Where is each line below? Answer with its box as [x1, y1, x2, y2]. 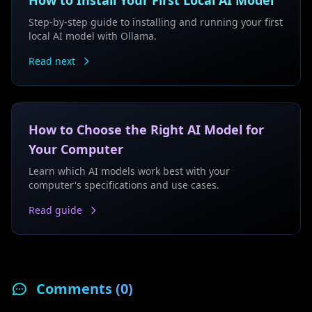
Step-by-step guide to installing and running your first [29, 15, 283, 29]
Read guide [29, 203, 82, 217]
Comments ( [36, 279, 120, 298]
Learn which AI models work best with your [29, 164, 230, 178]
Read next [29, 54, 75, 68]
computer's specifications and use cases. [29, 178, 219, 192]
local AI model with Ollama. [29, 29, 157, 42]
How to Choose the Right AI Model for [29, 121, 264, 138]
